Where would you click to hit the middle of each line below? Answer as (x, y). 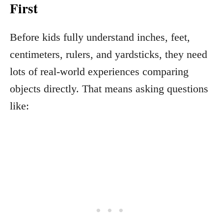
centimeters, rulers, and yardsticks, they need (109, 54)
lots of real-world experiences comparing (99, 71)
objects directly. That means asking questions (109, 88)
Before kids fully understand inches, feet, (100, 37)
